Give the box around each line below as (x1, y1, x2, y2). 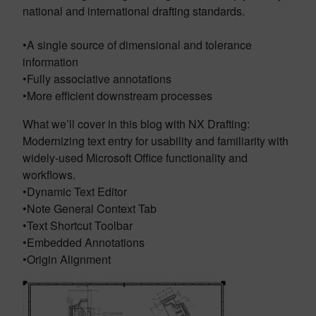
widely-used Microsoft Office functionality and (23, 150, 248, 166)
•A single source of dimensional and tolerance (23, 37, 252, 53)
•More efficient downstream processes (23, 87, 212, 104)
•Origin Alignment (23, 251, 111, 267)
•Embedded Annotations (23, 234, 145, 250)
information (23, 54, 78, 70)
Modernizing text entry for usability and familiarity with (23, 133, 288, 149)
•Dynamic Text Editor (23, 183, 127, 200)
